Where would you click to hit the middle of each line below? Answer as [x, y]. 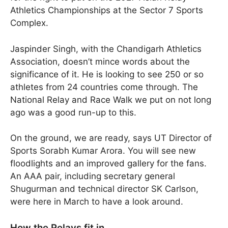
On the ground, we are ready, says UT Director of [111, 138]
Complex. [29, 23]
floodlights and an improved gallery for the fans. [108, 164]
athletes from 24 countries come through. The [104, 87]
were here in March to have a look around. [97, 202]
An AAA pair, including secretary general [93, 176]
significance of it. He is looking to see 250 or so [107, 74]
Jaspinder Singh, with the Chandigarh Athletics [106, 49]
